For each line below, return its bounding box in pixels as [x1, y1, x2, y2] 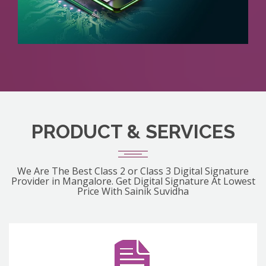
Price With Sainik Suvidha [77, 185, 189, 198]
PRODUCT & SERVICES [31, 121, 235, 143]
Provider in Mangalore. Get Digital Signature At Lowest [11, 175, 255, 188]
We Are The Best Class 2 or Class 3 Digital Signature [17, 164, 249, 178]
